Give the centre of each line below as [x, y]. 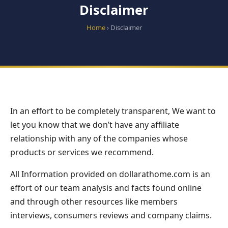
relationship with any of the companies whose [99, 138]
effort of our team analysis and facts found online [106, 188]
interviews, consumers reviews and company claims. [111, 215]
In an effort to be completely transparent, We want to [113, 111]
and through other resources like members [94, 202]
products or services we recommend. [82, 152]
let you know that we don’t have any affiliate [95, 125]
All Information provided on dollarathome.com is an [110, 174]
